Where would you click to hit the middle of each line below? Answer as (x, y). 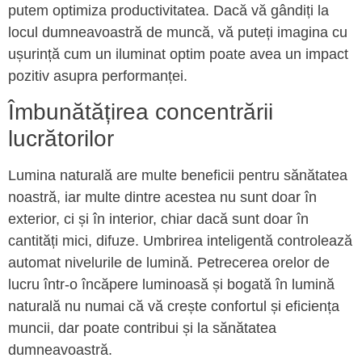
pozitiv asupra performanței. (98, 76)
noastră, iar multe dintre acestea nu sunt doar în (162, 198)
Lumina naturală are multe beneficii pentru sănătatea (178, 176)
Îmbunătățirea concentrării (141, 112)
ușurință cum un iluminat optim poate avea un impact (178, 54)
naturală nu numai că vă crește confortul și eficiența (174, 307)
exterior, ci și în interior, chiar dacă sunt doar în (158, 219)
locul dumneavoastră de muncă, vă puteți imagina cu (178, 32)
